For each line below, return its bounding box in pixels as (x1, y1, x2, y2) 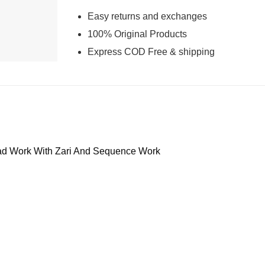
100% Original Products (87, 29, 187, 39)
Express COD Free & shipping (87, 46, 215, 57)
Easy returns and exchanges (87, 11, 207, 22)
